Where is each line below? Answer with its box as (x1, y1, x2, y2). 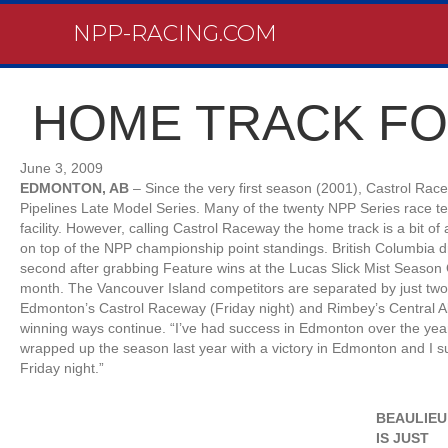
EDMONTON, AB (20, 180, 133, 196)
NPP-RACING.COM (73, 20, 278, 47)
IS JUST (376, 430, 430, 446)
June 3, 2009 (20, 160, 103, 176)
